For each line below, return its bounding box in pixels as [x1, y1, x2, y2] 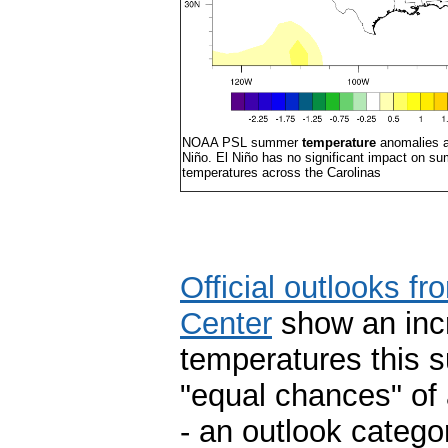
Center [180, 305, 272, 341]
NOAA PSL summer [182, 134, 302, 150]
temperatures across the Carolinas [182, 164, 381, 180]
